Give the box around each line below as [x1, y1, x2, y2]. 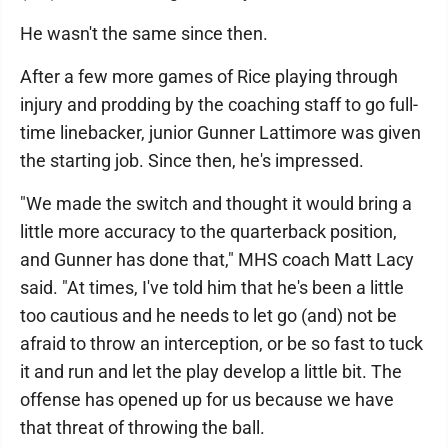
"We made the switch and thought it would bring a [20, 193, 412, 214]
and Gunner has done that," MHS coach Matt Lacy [20, 249, 414, 270]
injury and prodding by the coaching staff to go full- [20, 94, 418, 115]
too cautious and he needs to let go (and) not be [20, 305, 397, 326]
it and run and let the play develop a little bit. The [20, 361, 402, 382]
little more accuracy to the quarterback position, [20, 221, 397, 242]
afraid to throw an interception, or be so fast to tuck [20, 333, 423, 354]
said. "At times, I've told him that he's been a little [20, 277, 404, 298]
